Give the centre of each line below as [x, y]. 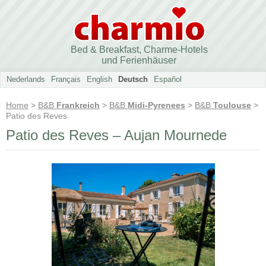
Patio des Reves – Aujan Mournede [116, 135]
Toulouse [232, 105]
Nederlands [26, 79]
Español [168, 79]
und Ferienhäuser [139, 60]
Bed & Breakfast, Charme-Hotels [139, 50]
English [99, 79]
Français [66, 79]
